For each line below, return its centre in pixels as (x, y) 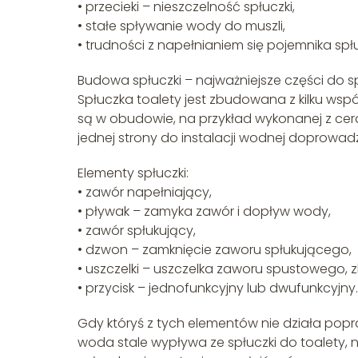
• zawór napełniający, (145, 193)
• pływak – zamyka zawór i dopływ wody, (204, 212)
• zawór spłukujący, (137, 231)
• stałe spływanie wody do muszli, (181, 26)
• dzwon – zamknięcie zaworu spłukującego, (215, 250)
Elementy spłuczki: (133, 173)
